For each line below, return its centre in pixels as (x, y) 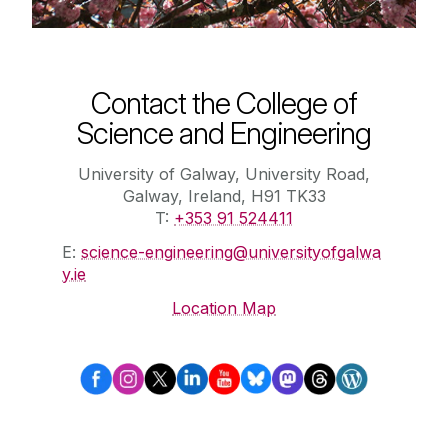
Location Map (224, 307)
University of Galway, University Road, (224, 173)
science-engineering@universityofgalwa (231, 251)
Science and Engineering (224, 132)
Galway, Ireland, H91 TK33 (224, 195)
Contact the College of (224, 102)
